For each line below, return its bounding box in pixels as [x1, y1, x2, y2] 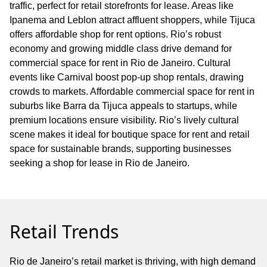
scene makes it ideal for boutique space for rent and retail [10, 129, 250, 139]
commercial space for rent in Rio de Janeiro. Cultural [10, 57, 231, 68]
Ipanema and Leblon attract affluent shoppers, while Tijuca [10, 14, 255, 25]
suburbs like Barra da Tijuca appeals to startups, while [10, 100, 237, 111]
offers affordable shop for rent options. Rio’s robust [10, 29, 221, 39]
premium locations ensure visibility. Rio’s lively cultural [10, 114, 239, 125]
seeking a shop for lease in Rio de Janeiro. [10, 157, 190, 168]
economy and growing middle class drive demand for [10, 43, 232, 54]
